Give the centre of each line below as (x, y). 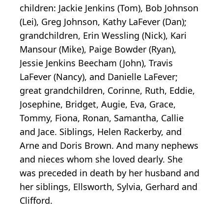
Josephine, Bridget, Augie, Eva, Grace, (98, 104)
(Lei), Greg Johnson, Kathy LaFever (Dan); (103, 21)
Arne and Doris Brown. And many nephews (109, 145)
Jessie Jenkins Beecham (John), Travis (96, 63)
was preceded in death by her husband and (110, 173)
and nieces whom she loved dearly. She (101, 159)
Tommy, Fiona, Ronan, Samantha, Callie (102, 118)
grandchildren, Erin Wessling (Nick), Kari (103, 35)
